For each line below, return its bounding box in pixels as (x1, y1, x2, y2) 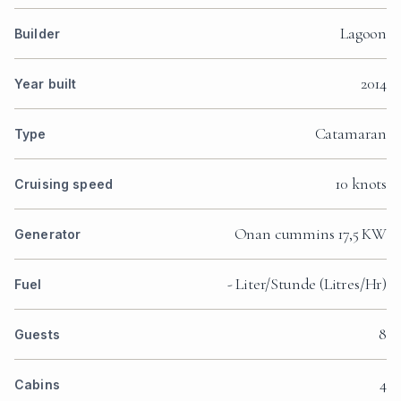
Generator (14, 226, 81, 242)
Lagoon (340, 22, 387, 43)
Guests (14, 326, 60, 342)
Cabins (14, 376, 60, 392)
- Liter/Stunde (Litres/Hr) (226, 273, 387, 294)
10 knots (335, 173, 387, 193)
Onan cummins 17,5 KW (234, 223, 387, 243)
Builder (14, 25, 60, 41)
